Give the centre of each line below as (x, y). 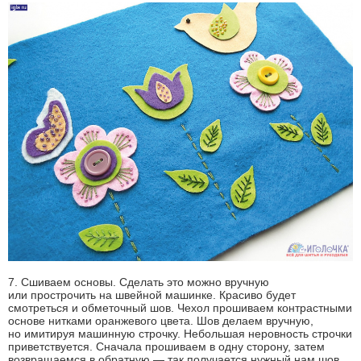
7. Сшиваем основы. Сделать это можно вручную (139, 282)
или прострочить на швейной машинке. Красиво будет (152, 295)
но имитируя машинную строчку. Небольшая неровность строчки (180, 334)
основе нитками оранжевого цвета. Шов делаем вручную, (161, 321)
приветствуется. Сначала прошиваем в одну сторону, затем (166, 347)
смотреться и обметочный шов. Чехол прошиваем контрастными (180, 308)
